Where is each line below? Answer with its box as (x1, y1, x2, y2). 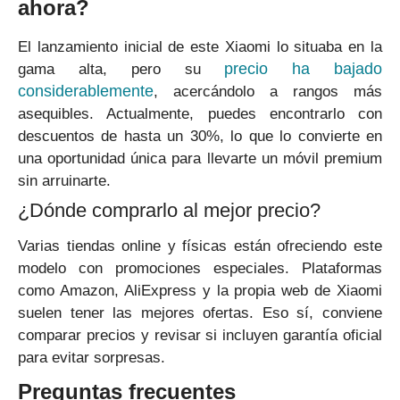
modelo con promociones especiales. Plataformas (18, 260, 382, 278)
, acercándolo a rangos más (154, 83, 382, 101)
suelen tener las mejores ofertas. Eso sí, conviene (18, 304, 382, 322)
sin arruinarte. (18, 172, 111, 190)
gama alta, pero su (18, 61, 225, 79)
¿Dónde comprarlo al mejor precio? (18, 199, 321, 222)
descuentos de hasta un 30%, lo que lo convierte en (18, 128, 382, 146)
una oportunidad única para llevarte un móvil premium (18, 150, 382, 168)
